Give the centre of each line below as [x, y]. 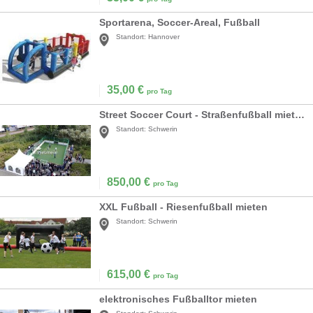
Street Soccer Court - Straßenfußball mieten [300, 115]
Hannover [164, 37]
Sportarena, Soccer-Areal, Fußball [180, 23]
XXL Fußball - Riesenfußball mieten [183, 207]
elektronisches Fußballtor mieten [178, 299]
